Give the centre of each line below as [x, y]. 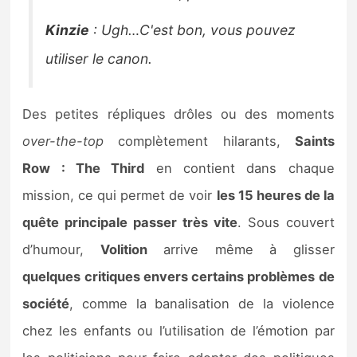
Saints [314, 141]
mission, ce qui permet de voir [120, 196]
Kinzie [68, 29]
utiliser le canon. [99, 58]
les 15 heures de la [275, 196]
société [46, 304]
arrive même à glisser [241, 250]
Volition [124, 250]
